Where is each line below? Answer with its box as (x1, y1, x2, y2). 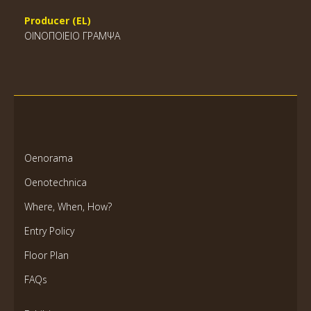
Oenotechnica (24, 176, 87, 189)
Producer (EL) (24, 14, 91, 27)
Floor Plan (24, 249, 69, 262)
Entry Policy (24, 224, 74, 237)
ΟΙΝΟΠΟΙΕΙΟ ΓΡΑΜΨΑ (24, 29, 120, 42)
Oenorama (24, 151, 73, 165)
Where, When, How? (24, 200, 112, 213)
